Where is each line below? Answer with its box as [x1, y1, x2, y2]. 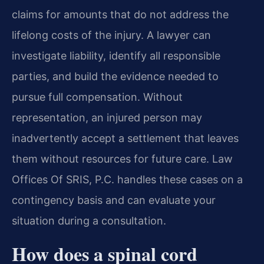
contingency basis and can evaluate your [12, 194, 216, 207]
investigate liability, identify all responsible [12, 49, 220, 62]
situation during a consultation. [12, 214, 166, 227]
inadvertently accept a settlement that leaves [12, 132, 239, 145]
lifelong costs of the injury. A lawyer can [12, 29, 211, 42]
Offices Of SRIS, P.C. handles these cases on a [12, 173, 243, 186]
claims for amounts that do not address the [12, 8, 229, 21]
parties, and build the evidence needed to [12, 70, 219, 83]
